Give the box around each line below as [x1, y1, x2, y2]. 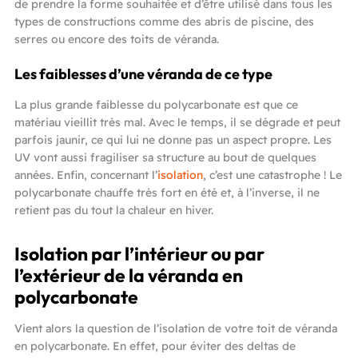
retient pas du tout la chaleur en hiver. [14, 202, 213, 217]
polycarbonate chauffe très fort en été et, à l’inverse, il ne [14, 185, 320, 200]
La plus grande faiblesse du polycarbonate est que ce [14, 97, 298, 112]
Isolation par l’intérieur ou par [14, 241, 265, 265]
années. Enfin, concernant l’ [14, 167, 157, 182]
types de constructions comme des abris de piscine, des [14, 14, 314, 29]
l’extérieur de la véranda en [14, 263, 243, 287]
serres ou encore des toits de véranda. [14, 31, 219, 46]
